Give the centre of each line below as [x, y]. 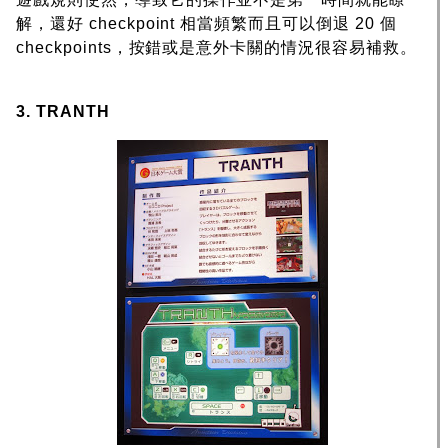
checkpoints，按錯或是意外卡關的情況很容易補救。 [216, 48]
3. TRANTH [63, 112]
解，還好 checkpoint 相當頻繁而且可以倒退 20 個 [206, 24]
